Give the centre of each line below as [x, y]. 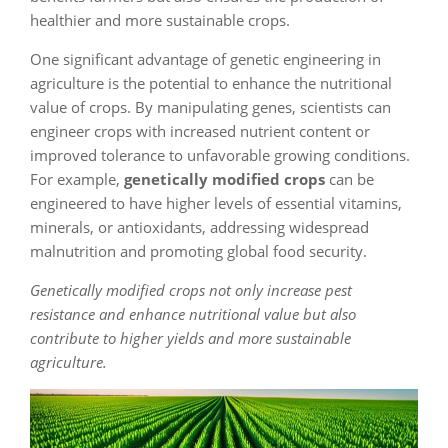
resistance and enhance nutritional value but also [193, 314]
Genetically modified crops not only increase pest [191, 290]
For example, [77, 179]
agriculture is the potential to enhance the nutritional [211, 83]
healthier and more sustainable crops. [160, 20]
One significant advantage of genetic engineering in [205, 59]
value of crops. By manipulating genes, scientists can [210, 107]
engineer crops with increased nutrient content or [200, 131]
